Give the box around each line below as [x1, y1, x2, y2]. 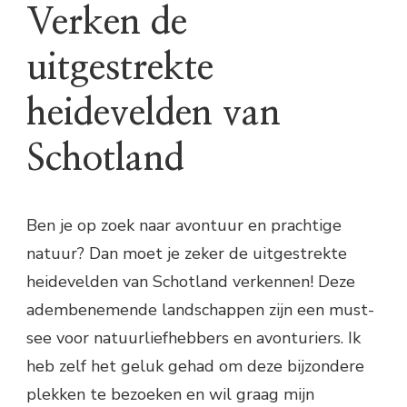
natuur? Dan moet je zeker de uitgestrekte [26, 243, 347, 265]
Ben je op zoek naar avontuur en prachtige [26, 214, 342, 237]
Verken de [26, 5, 187, 42]
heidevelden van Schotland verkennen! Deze [26, 271, 355, 293]
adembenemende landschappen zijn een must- [26, 299, 374, 322]
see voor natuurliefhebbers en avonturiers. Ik [26, 327, 361, 350]
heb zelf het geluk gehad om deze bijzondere [26, 355, 364, 378]
